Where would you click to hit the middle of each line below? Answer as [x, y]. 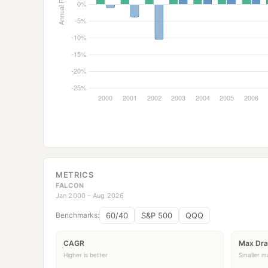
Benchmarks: [77, 215]
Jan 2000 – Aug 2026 [90, 195]
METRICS [75, 174]
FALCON [70, 185]
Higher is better [86, 255]
